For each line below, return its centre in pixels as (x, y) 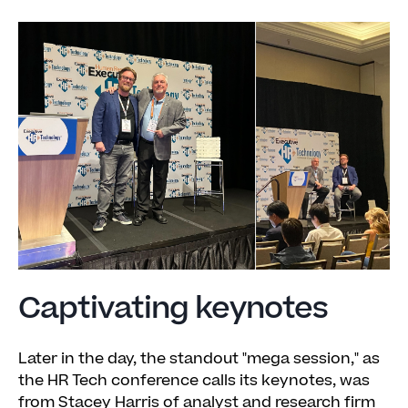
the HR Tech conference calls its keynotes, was (194, 381)
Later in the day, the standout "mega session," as (199, 359)
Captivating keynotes (173, 309)
